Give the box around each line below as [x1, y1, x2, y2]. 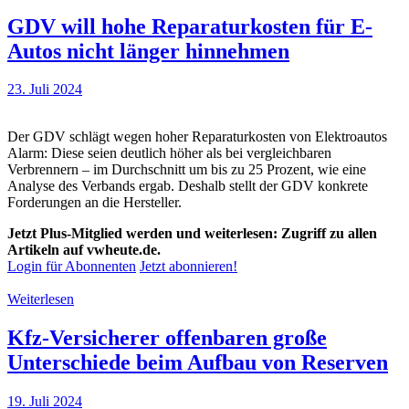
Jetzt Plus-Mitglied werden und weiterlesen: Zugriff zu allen [7, 225, 377, 242]
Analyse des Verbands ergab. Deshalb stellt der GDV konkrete [7, 178, 368, 194]
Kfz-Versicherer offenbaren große [7, 326, 327, 351]
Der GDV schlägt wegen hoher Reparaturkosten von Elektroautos [7, 129, 387, 145]
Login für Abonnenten [7, 258, 136, 275]
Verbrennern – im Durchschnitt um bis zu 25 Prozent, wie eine [7, 162, 366, 178]
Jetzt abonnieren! [140, 258, 237, 275]
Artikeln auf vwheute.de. [7, 242, 161, 258]
